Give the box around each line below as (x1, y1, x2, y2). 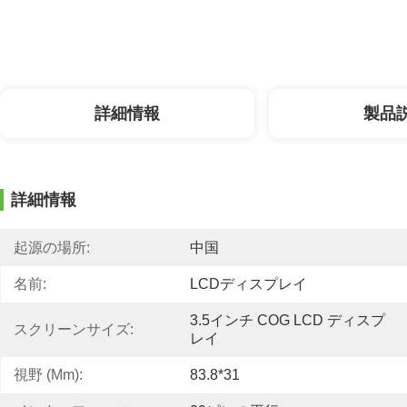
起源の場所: (14, 240, 90, 255)
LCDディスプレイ (190, 276, 307, 292)
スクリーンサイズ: (14, 322, 134, 337)
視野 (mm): (14, 367, 83, 382)
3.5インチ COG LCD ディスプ (190, 313, 385, 328)
